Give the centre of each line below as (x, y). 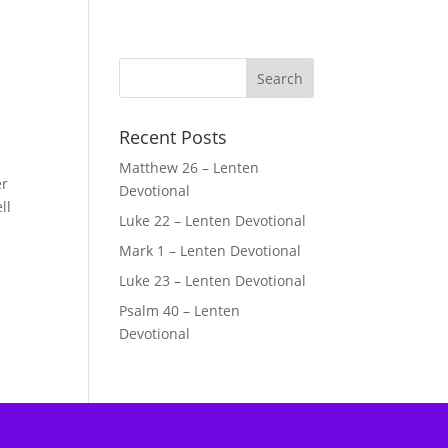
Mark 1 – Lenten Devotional (210, 250)
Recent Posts (173, 137)
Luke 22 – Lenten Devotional (213, 220)
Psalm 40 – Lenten (180, 310)
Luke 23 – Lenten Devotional (213, 280)
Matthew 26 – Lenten (189, 167)
